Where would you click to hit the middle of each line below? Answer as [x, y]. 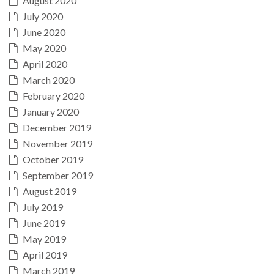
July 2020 [43, 16]
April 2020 [45, 64]
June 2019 [44, 223]
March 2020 [49, 80]
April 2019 [45, 254]
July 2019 [43, 207]
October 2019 [53, 159]
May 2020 [44, 48]
